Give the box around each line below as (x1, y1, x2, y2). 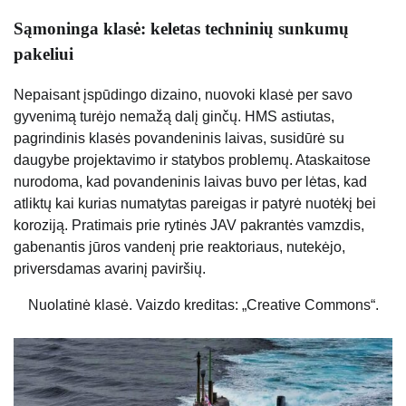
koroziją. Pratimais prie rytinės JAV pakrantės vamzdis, (14, 217, 364, 233)
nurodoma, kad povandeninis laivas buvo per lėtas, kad (14, 173, 367, 189)
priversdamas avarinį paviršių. (14, 260, 206, 276)
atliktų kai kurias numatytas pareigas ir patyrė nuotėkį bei (14, 195, 376, 211)
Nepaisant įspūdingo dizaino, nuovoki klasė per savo (14, 86, 353, 102)
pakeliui (14, 44, 73, 64)
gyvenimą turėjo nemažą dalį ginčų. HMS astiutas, (14, 108, 334, 124)
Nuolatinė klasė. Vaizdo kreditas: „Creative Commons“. (27, 296, 379, 313)
